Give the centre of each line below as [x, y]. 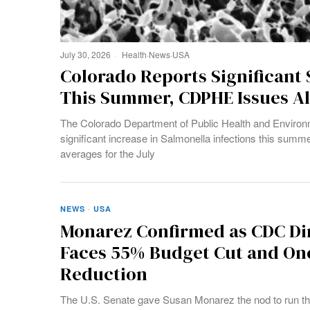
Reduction [104, 274]
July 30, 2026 [85, 55]
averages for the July [108, 154]
